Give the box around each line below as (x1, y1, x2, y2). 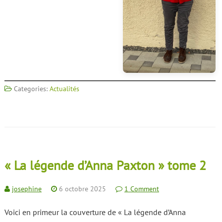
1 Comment (124, 184, 159, 194)
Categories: (11, 84, 50, 94)
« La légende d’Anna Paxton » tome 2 (4, 157, 206, 174)
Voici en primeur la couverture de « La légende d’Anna (4, 207, 186, 218)
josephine (11, 184, 42, 194)
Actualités (49, 84, 79, 94)
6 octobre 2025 (58, 184, 106, 194)
